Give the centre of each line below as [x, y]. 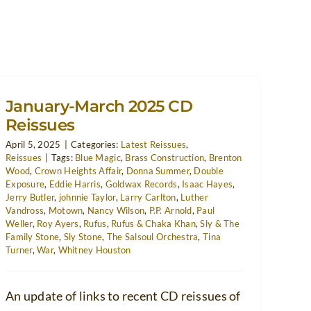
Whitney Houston [94, 250]
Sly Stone [83, 236]
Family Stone [33, 236]
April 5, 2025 [33, 144]
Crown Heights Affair [78, 170]
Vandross [25, 210]
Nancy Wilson [116, 210]
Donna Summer [158, 170]
